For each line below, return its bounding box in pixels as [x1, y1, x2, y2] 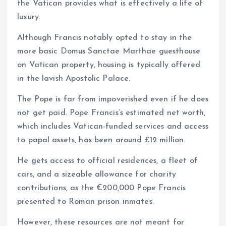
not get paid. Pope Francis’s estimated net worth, [17, 109, 205, 118]
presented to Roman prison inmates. [17, 198, 154, 206]
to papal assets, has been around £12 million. [17, 136, 186, 145]
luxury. [17, 13, 41, 21]
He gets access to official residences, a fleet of [17, 157, 198, 165]
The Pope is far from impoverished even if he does [17, 95, 208, 104]
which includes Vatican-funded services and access [17, 123, 208, 131]
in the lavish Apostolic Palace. [17, 75, 131, 83]
